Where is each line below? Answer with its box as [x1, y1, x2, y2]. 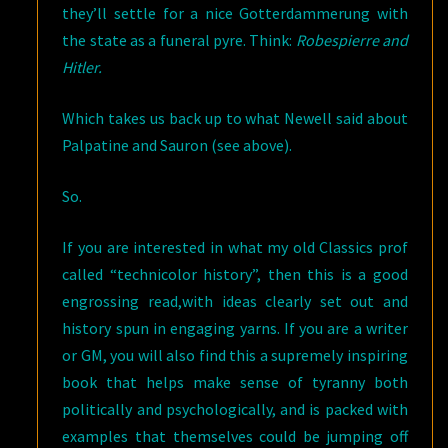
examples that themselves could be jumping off [62, 426, 408, 446]
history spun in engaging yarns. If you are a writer [62, 318, 408, 338]
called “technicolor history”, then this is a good [62, 264, 408, 284]
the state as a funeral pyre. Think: [62, 30, 296, 50]
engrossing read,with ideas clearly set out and [62, 291, 408, 311]
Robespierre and [295, 30, 409, 50]
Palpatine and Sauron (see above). [62, 135, 293, 155]
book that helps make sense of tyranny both [62, 372, 408, 392]
